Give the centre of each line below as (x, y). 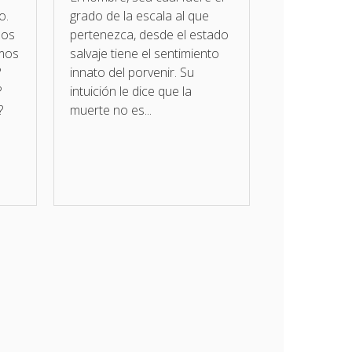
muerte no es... (110, 110)
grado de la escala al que (139, 16)
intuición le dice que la (130, 92)
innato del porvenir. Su (132, 73)
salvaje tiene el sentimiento (144, 54)
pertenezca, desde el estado (149, 35)
